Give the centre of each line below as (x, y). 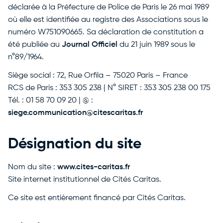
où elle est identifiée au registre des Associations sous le (108, 20)
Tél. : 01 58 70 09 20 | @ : (51, 101)
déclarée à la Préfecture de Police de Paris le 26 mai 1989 (109, 7)
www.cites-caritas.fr (94, 167)
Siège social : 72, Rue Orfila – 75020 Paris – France (98, 76)
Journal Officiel (90, 45)
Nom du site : (33, 167)
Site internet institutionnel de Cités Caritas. (85, 180)
